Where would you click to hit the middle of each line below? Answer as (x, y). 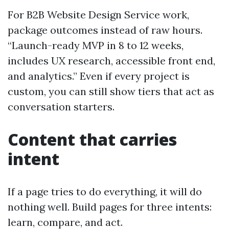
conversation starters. (61, 107)
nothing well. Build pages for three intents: (110, 207)
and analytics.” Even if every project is (99, 76)
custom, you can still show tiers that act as (111, 91)
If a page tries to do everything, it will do (105, 191)
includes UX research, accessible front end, (111, 61)
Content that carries (92, 139)
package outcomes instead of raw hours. (105, 30)
